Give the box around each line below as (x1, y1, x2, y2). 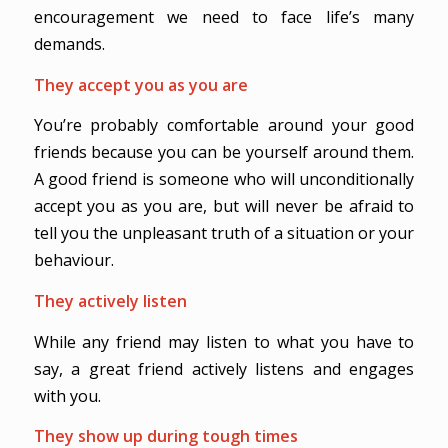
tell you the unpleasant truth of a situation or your (33, 222, 415, 245)
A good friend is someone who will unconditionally (33, 168, 415, 191)
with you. (33, 384, 101, 407)
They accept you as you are (33, 73, 248, 96)
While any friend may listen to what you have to (33, 330, 415, 353)
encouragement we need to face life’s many (33, 5, 415, 28)
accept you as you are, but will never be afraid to (33, 195, 415, 218)
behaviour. (33, 249, 114, 272)
